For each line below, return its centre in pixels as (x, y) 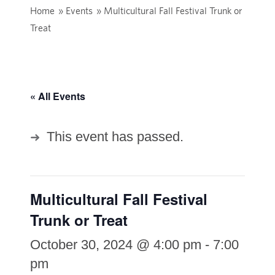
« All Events (57, 96)
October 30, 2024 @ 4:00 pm (115, 245)
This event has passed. (115, 137)
